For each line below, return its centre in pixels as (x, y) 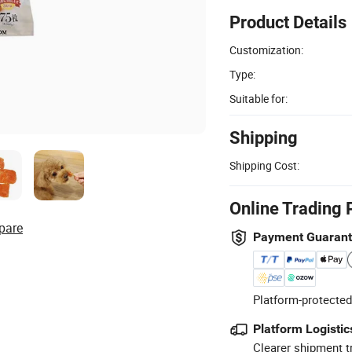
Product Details (288, 22)
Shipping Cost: (264, 165)
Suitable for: (258, 98)
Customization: (266, 49)
